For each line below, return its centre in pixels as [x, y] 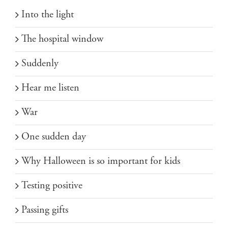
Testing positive [52, 185]
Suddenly [40, 63]
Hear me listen [50, 88]
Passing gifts [45, 210]
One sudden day [54, 136]
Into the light [48, 14]
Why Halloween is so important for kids [101, 161]
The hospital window [62, 39]
